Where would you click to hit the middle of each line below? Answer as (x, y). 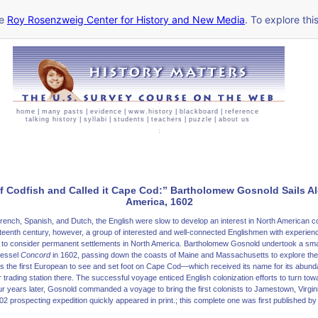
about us (234, 119)
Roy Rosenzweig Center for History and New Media (126, 19)
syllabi (95, 119)
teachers (167, 119)
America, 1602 (159, 201)
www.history (151, 111)
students (129, 119)
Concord (35, 255)
